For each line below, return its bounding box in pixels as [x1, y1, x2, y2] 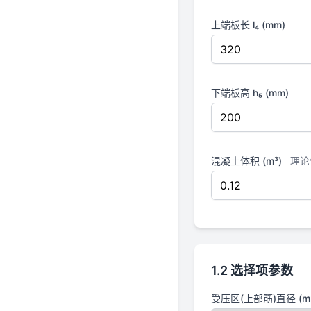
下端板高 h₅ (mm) [211, 87, 289, 99]
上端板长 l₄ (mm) [211, 19, 285, 31]
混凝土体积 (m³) [211, 155, 285, 167]
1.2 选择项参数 [211, 263, 293, 278]
